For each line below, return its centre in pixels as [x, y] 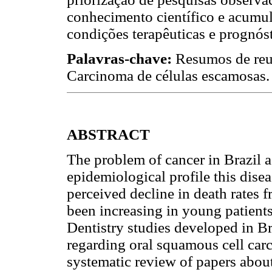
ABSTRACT [108, 135]
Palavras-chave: [121, 58]
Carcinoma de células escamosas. [168, 75]
